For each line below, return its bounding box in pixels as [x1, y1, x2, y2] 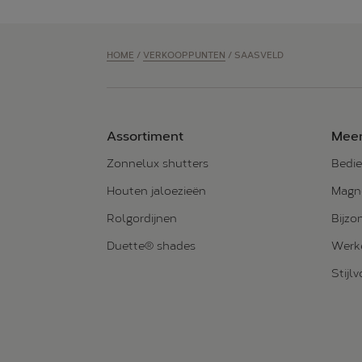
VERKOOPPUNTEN [143, 50, 225, 61]
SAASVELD [234, 50, 284, 61]
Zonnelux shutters [107, 157, 208, 170]
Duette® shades [107, 239, 196, 253]
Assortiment [107, 128, 183, 144]
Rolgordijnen [107, 212, 177, 225]
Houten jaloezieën [107, 184, 206, 198]
